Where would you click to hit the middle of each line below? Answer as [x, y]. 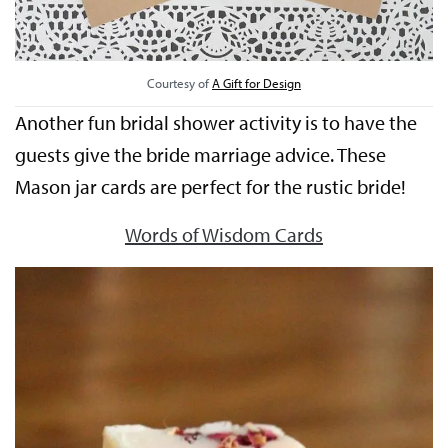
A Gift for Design [256, 82]
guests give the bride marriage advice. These [201, 154]
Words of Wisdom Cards [224, 234]
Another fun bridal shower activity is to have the [216, 122]
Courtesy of [179, 82]
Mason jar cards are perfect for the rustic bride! [211, 186]
